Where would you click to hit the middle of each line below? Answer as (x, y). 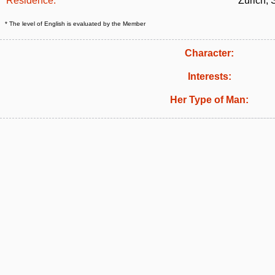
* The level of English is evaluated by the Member (75, 24)
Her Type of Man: (209, 100)
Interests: (209, 76)
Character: (209, 53)
